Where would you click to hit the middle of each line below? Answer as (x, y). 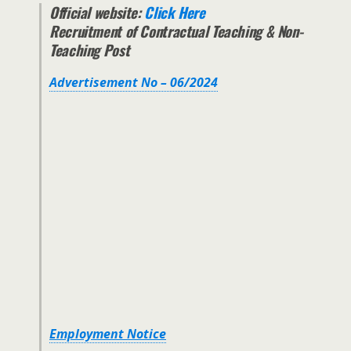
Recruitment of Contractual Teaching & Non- (176, 31)
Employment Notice (108, 334)
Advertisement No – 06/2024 (134, 82)
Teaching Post (91, 49)
